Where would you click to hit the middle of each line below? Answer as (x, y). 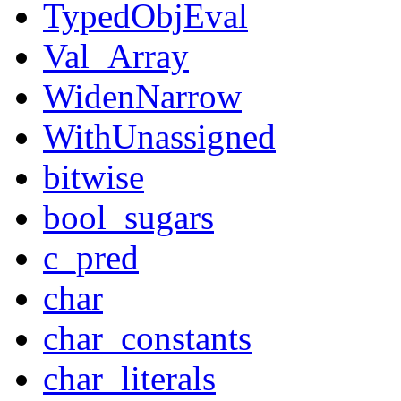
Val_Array (116, 56)
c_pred (91, 258)
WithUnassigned (159, 137)
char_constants (147, 338)
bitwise (94, 177)
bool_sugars (128, 218)
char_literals (129, 379)
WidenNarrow (142, 97)
